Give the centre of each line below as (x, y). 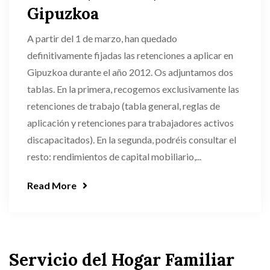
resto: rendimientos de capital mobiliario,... (114, 156)
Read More (52, 185)
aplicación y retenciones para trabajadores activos (130, 123)
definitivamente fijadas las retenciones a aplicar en (130, 55)
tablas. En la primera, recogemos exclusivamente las (133, 89)
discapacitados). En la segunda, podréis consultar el (132, 140)
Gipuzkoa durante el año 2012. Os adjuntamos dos (130, 72)
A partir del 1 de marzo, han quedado (102, 38)
